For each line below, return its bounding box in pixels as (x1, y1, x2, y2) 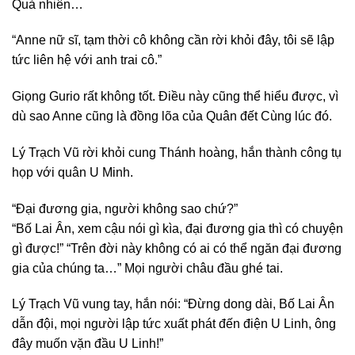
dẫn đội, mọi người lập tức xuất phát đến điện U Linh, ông (12, 317, 336, 331)
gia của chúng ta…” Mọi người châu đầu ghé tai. (12, 261, 283, 275)
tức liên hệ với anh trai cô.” (12, 53, 162, 67)
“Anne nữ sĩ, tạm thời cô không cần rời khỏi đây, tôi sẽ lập (12, 33, 334, 48)
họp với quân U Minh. (12, 165, 133, 179)
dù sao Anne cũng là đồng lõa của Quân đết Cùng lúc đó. (12, 109, 332, 124)
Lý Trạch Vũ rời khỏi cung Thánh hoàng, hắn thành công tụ (12, 145, 342, 159)
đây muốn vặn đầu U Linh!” (12, 337, 163, 351)
